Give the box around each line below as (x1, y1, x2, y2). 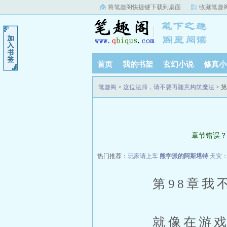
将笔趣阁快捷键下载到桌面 (108, 4, 181, 11)
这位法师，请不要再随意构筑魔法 (123, 84, 214, 91)
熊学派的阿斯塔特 (160, 153, 208, 160)
